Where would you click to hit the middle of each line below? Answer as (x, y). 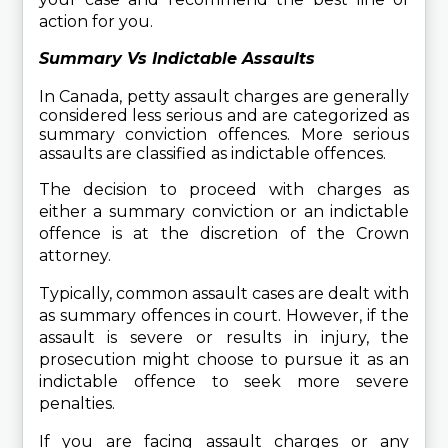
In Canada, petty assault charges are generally (224, 96)
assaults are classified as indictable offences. (212, 153)
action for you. (95, 21)
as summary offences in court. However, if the (224, 315)
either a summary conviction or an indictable (224, 211)
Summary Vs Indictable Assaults (176, 58)
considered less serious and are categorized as (224, 115)
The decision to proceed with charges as (224, 189)
